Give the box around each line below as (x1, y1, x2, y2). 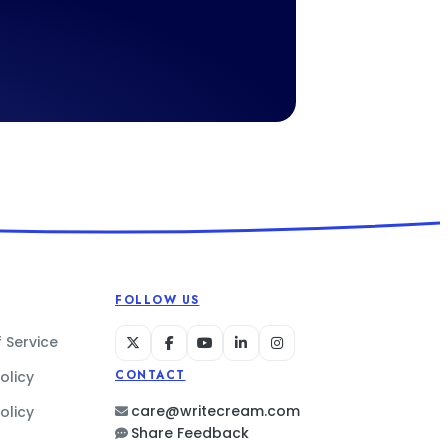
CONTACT (115, 367, 186, 383)
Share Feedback (131, 423, 249, 443)
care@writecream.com (131, 401, 300, 421)
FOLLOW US (115, 292, 200, 308)
